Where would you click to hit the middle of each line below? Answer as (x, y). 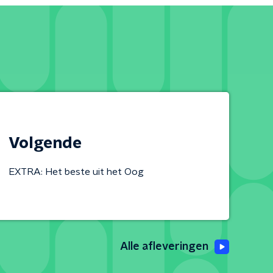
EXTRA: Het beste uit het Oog (76, 172)
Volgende (45, 143)
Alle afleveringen (164, 247)
